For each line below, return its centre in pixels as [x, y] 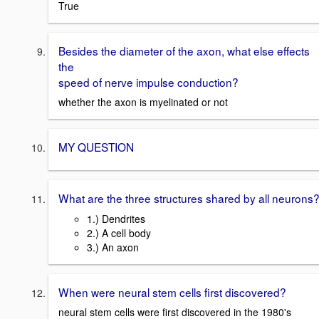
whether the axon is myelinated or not [143, 102]
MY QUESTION [96, 147]
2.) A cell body [119, 232]
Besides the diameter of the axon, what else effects [184, 50]
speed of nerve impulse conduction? [148, 82]
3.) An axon [113, 247]
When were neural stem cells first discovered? [172, 292]
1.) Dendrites [116, 218]
